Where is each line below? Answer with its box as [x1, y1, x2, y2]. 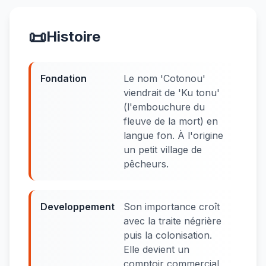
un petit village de [123, 144, 202, 156]
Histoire [46, 28, 100, 45]
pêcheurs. [123, 158, 169, 170]
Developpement [40, 201, 115, 213]
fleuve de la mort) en [123, 115, 218, 127]
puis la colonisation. [123, 229, 212, 241]
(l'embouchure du [123, 101, 205, 113]
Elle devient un [123, 243, 189, 255]
